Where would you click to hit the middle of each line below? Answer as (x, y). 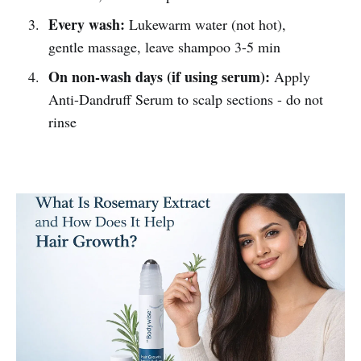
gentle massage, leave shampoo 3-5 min (164, 46)
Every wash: (86, 24)
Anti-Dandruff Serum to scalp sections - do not (185, 99)
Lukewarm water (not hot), (205, 24)
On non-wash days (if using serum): (159, 76)
